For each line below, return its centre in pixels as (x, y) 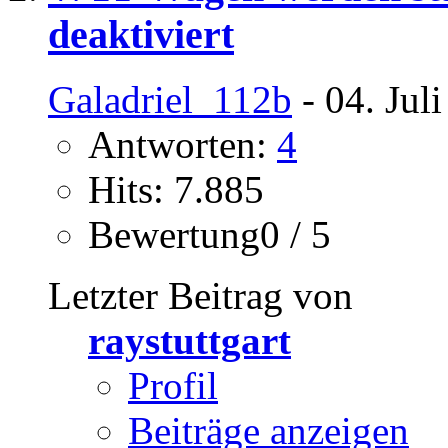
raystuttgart (189, 340)
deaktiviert (141, 34)
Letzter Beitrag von (200, 295)
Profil (173, 385)
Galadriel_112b (170, 99)
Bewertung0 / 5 (209, 234)
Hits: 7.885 (176, 189)
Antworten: (182, 144)
